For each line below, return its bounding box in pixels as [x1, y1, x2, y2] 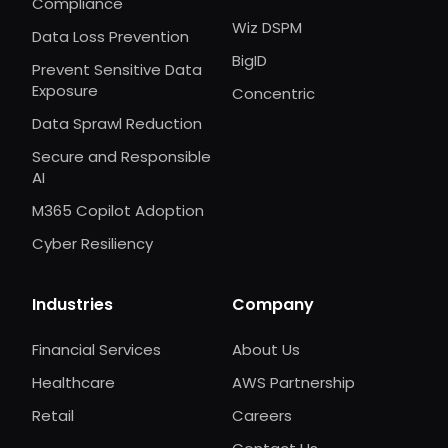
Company [232, 293, 314, 317]
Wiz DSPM [232, 17, 302, 39]
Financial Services [32, 339, 161, 361]
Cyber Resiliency [32, 233, 153, 255]
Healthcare [32, 372, 115, 394]
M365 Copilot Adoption [32, 200, 204, 222]
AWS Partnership [232, 372, 355, 394]
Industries [32, 293, 113, 317]
